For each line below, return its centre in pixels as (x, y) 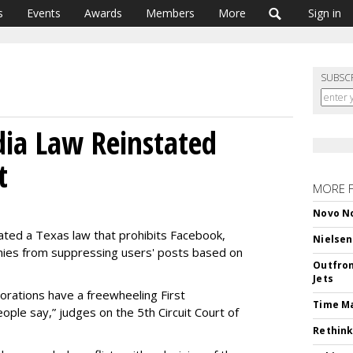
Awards (103, 13)
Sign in (325, 13)
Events (44, 13)
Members (170, 13)
